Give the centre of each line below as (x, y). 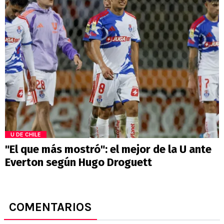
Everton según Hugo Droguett (78, 162)
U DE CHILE (26, 135)
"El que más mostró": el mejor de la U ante (108, 149)
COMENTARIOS (50, 207)
